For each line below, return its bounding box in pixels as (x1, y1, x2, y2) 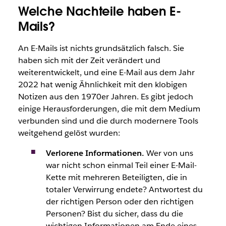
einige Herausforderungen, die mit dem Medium (18, 103, 200, 114)
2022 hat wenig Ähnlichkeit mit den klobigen (18, 79, 187, 90)
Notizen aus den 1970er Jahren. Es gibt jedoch (18, 91, 193, 102)
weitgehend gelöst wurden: (18, 128, 120, 138)
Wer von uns (144, 148, 193, 158)
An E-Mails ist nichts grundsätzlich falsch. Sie (18, 43, 184, 53)
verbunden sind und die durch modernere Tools (18, 116, 198, 126)
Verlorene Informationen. (45, 148, 144, 158)
